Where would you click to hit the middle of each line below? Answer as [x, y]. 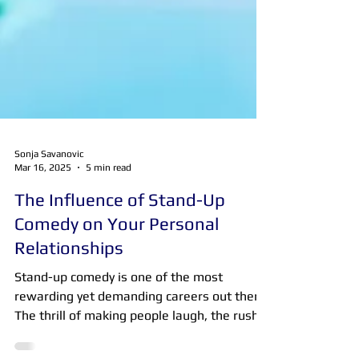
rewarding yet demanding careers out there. [142, 322]
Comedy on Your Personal [117, 249]
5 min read [109, 193]
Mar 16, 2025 [43, 193]
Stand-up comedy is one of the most [119, 303]
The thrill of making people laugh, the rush [137, 341]
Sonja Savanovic [49, 179]
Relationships [69, 273]
